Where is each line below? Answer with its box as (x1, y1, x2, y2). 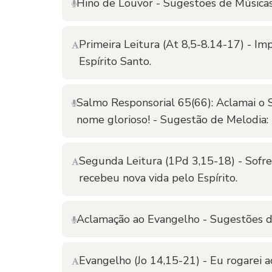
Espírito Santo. (79, 54, 151, 69)
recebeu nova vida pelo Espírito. (79, 171, 237, 185)
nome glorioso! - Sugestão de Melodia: (76, 112, 268, 127)
